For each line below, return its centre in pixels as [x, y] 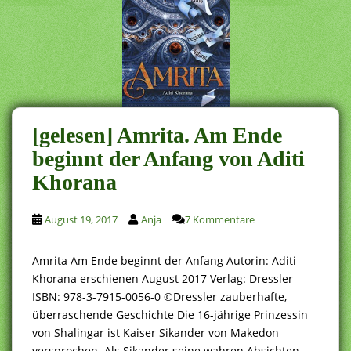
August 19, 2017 [81, 219]
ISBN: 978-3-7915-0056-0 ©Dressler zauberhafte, [159, 296]
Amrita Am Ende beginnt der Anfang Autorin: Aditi [164, 260]
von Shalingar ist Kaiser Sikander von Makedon [156, 332]
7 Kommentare [220, 219]
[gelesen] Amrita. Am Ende [157, 135]
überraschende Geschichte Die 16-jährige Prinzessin [170, 314]
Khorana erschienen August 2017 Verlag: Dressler [163, 278]
